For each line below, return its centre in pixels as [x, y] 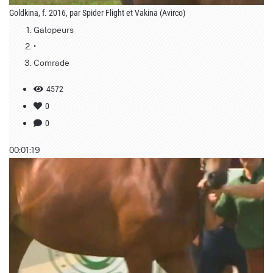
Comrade [51, 62]
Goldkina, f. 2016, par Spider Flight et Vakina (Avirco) [97, 12]
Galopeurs [54, 29]
